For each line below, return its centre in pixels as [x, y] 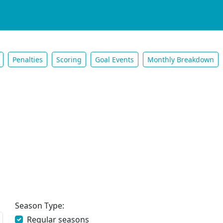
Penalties [28, 60]
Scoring [69, 60]
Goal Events [115, 60]
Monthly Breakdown [181, 60]
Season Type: [40, 206]
